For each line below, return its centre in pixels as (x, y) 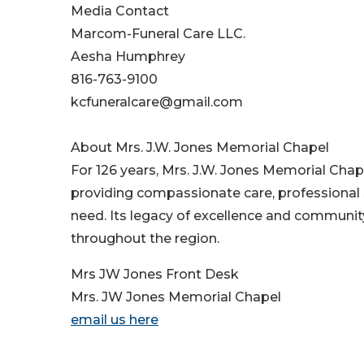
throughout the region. (145, 239)
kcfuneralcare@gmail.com (157, 102)
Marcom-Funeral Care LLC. (158, 34)
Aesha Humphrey (128, 57)
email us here (115, 320)
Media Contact (120, 11)
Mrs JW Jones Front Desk (155, 275)
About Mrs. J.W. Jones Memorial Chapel (200, 148)
